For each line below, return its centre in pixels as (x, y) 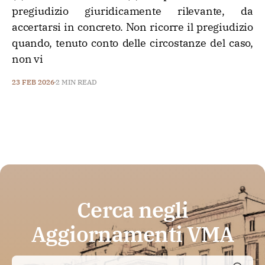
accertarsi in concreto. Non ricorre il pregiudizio (132, 27)
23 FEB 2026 (33, 82)
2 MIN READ (76, 82)
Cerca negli (132, 210)
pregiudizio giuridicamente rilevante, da (132, 11)
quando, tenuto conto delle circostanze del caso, (132, 43)
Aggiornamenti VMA (132, 234)
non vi (28, 59)
